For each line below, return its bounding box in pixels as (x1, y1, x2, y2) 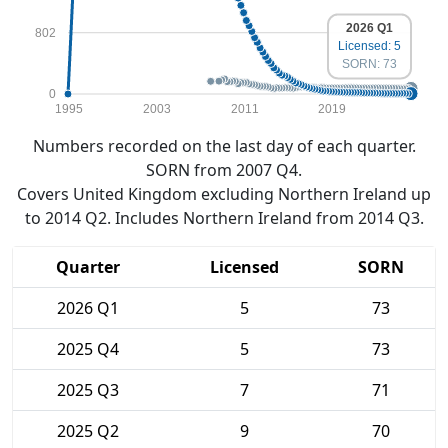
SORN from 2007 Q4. (146, 159, 302, 181)
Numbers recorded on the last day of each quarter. (32, 135, 416, 157)
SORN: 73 (342, 57, 397, 72)
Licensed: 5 (338, 39, 401, 54)
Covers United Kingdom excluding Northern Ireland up (17, 183, 431, 205)
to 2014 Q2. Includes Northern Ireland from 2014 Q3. (24, 207, 424, 229)
